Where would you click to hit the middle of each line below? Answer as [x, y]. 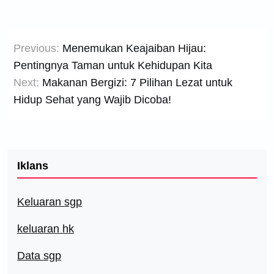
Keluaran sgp [50, 202]
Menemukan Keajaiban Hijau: [134, 48]
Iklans [33, 166]
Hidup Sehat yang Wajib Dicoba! [92, 100]
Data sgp [39, 256]
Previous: [36, 48]
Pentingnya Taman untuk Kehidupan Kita [113, 65]
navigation [49, 60]
